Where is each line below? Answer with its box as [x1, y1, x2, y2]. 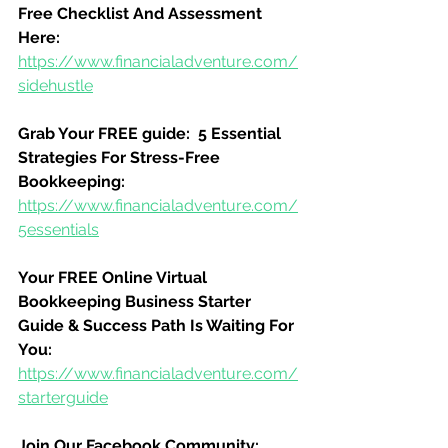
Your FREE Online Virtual [18, 268, 211, 287]
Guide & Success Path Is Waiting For [18, 316, 298, 335]
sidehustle [18, 76, 93, 95]
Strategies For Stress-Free [18, 148, 224, 167]
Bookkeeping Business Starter [18, 292, 255, 311]
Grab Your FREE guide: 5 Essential [18, 124, 285, 143]
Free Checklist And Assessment [18, 4, 266, 23]
